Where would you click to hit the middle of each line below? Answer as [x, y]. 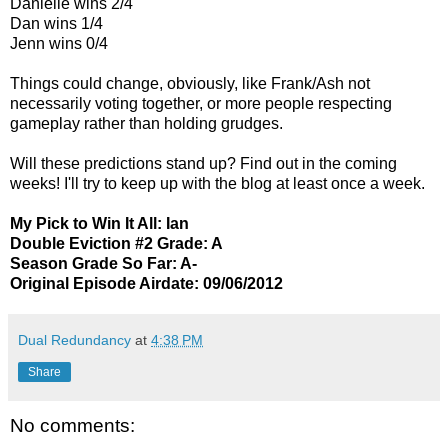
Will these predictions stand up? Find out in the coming [203, 163]
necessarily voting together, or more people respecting [201, 103]
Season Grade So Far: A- [103, 263]
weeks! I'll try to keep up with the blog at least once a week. [217, 183]
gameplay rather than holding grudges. [146, 123]
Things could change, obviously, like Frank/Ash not [190, 83]
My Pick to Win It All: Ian [99, 223]
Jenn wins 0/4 [59, 43]
